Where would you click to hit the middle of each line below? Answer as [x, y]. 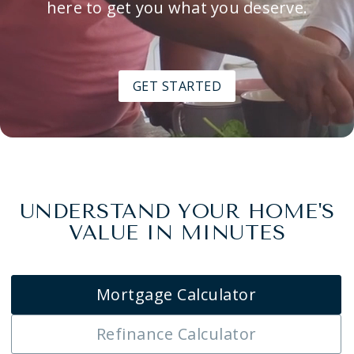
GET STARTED [177, 86]
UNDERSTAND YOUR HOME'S [177, 211]
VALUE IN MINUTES [177, 232]
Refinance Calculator [176, 333]
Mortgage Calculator [176, 294]
